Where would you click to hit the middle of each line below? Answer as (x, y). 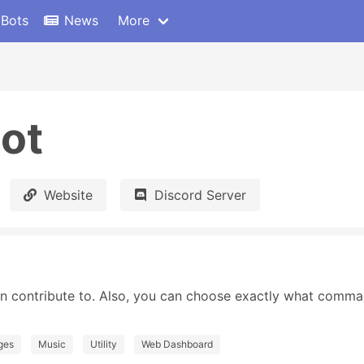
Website (68, 195)
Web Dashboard (177, 344)
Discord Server (200, 195)
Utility (104, 344)
